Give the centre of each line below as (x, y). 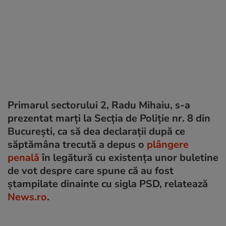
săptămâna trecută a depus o (77, 144)
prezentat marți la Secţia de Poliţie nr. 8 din (109, 118)
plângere (168, 144)
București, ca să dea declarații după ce (96, 131)
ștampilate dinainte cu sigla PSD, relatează (108, 184)
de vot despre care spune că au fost (91, 171)
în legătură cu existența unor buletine (129, 157)
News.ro (27, 197)
